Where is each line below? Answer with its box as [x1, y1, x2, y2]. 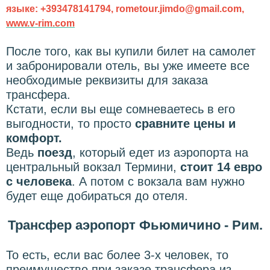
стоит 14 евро [180, 160, 262, 174]
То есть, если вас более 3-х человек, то [6, 248, 228, 262]
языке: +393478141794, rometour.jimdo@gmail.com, [6, 3, 244, 14]
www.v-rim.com [6, 17, 75, 28]
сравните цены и [131, 116, 236, 130]
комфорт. [6, 131, 62, 145]
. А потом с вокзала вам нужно [72, 174, 245, 188]
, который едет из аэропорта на [72, 145, 248, 159]
